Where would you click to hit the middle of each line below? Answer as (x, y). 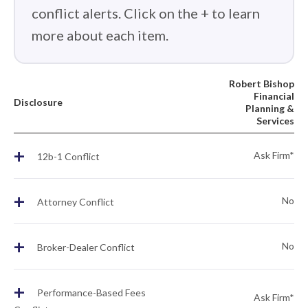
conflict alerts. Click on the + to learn (146, 13)
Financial (274, 96)
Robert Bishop (262, 84)
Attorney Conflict (75, 202)
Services (275, 121)
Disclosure (38, 102)
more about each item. (100, 35)
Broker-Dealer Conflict (85, 247)
